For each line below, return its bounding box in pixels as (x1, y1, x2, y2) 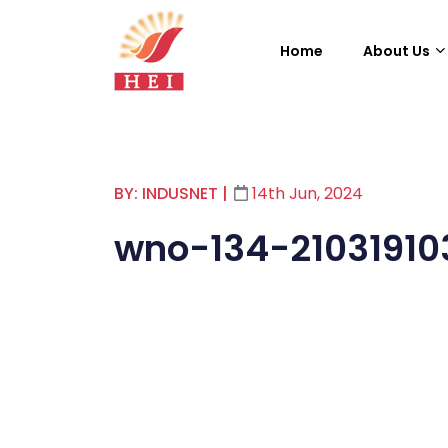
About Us (363, 40, 430, 61)
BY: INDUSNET (114, 182, 218, 206)
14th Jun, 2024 (248, 182, 363, 206)
